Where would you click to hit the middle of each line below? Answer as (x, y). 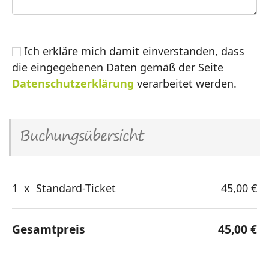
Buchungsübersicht (82, 137)
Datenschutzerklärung (73, 83)
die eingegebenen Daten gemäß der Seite (118, 67)
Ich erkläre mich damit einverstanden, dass (133, 51)
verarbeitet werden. (185, 83)
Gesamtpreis (49, 229)
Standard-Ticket (74, 188)
